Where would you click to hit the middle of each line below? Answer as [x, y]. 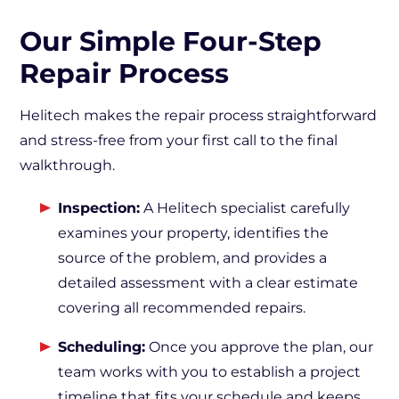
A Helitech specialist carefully [245, 208]
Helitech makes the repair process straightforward [198, 115]
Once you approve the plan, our [259, 347]
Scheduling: [102, 347]
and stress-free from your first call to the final [179, 140]
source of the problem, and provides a [192, 258]
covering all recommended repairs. [182, 308]
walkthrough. [67, 165]
